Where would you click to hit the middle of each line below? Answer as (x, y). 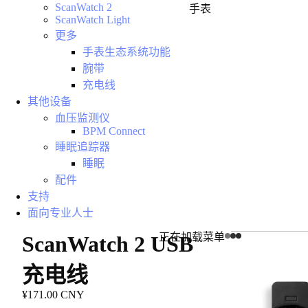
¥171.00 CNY (53, 295)
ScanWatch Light (92, 20)
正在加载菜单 (192, 237)
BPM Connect (114, 131)
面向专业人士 (60, 213)
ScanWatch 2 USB (108, 244)
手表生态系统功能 (126, 52)
